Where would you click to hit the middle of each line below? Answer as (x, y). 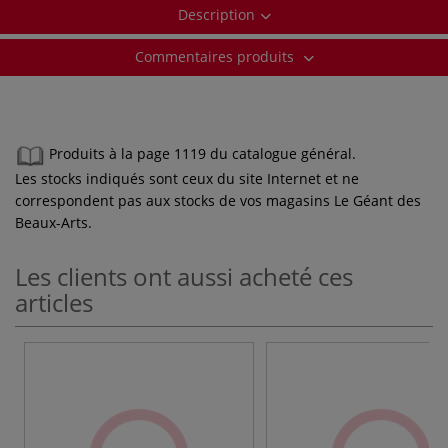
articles (54, 302)
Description (216, 14)
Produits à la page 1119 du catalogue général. (202, 154)
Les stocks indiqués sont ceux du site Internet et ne (187, 178)
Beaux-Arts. (53, 222)
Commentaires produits (216, 56)
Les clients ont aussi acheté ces (184, 276)
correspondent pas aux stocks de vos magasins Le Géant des (218, 200)
